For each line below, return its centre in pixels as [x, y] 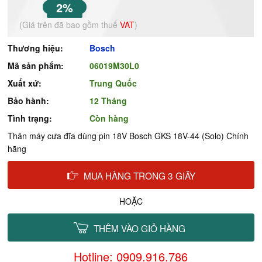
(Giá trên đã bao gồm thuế [70, 25]
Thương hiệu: [36, 48]
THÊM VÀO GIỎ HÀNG [140, 228]
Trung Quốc [113, 83]
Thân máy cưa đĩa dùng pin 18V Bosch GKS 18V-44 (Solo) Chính [128, 136]
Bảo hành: [29, 101]
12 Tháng [108, 101]
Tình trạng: [30, 118]
